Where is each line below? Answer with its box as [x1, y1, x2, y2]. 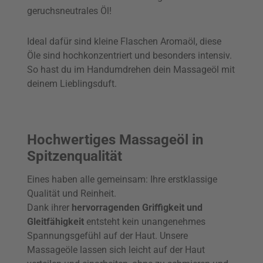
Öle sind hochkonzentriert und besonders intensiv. [27, 50, 232, 62]
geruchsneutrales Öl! [27, 5, 112, 16]
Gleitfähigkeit [27, 216, 84, 228]
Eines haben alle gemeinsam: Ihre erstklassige [27, 174, 217, 186]
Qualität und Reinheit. [27, 188, 116, 200]
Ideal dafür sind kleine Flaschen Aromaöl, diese [27, 36, 221, 48]
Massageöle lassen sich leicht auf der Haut [27, 244, 205, 256]
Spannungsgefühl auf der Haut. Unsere [27, 230, 188, 242]
